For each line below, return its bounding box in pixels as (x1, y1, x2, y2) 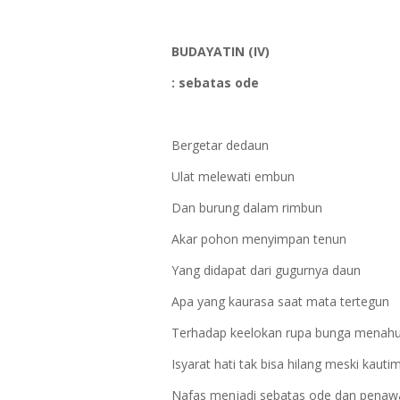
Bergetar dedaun (171, 137, 272, 154)
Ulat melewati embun (171, 168, 295, 185)
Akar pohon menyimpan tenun (171, 230, 346, 247)
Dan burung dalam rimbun (171, 199, 333, 216)
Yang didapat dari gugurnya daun (171, 262, 361, 279)
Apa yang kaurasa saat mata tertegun (171, 293, 393, 310)
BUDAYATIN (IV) (171, 43, 270, 60)
